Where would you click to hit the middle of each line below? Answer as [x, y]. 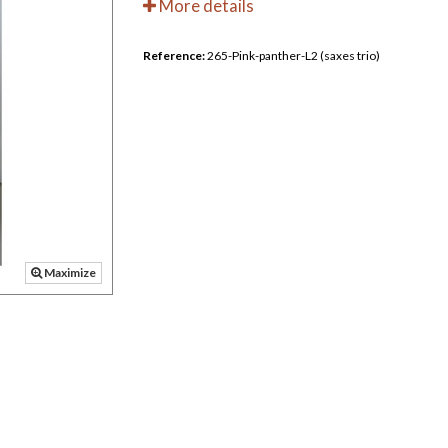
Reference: [174, 55]
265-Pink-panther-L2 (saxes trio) [294, 55]
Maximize [69, 273]
